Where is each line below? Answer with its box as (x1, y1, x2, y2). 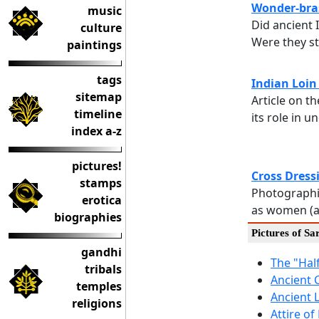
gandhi (81, 244, 122, 260)
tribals (85, 261, 122, 277)
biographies (54, 209, 122, 225)
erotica (82, 192, 122, 208)
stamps (80, 175, 122, 191)
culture (80, 20, 122, 36)
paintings (67, 37, 122, 53)
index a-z (71, 123, 122, 139)
